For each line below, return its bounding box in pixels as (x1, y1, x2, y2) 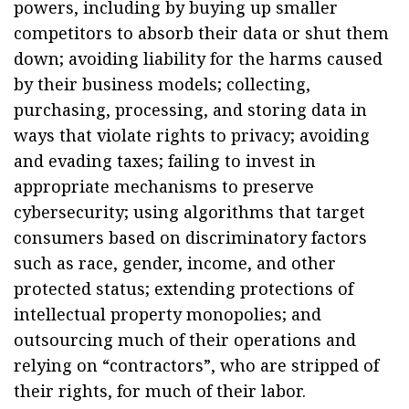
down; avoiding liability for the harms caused (14, 47, 383, 69)
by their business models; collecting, (14, 73, 310, 95)
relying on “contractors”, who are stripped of (14, 354, 379, 376)
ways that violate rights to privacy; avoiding (14, 124, 370, 146)
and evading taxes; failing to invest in (14, 150, 316, 172)
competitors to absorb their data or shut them (14, 22, 389, 44)
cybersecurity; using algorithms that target (14, 201, 365, 223)
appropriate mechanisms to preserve (14, 175, 314, 197)
